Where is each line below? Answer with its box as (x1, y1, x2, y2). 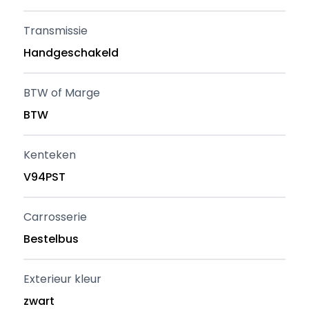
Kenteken (23, 147, 77, 163)
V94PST (23, 169, 66, 185)
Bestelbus (23, 231, 79, 247)
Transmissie (23, 23, 88, 39)
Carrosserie (23, 209, 88, 225)
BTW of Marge (23, 85, 101, 101)
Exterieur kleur (23, 271, 102, 287)
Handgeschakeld (23, 45, 119, 61)
